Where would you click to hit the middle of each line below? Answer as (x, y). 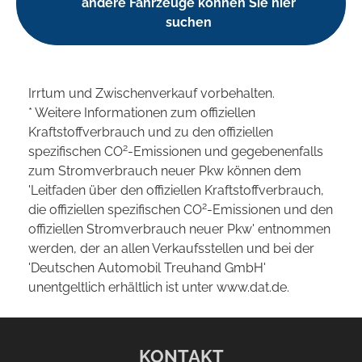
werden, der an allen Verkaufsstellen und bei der (171, 249)
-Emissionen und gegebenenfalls (225, 152)
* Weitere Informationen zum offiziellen (142, 113)
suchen (189, 23)
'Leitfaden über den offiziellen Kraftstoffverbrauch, (176, 191)
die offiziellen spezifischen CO (115, 210)
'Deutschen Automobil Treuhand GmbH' (147, 268)
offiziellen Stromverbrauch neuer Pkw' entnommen (179, 229)
